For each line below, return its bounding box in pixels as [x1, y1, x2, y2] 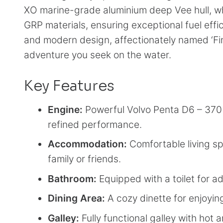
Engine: [48, 103, 83, 115]
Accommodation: [48, 138, 127, 150]
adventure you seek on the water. [24, 49, 171, 61]
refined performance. [48, 118, 142, 130]
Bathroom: [48, 172, 97, 185]
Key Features [24, 77, 114, 95]
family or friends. [48, 153, 121, 165]
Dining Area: [48, 192, 105, 205]
